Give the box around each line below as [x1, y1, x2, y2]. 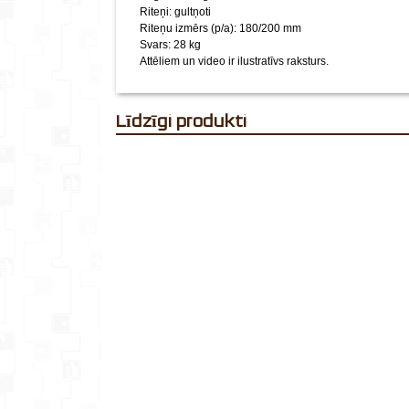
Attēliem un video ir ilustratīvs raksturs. [140, 55, 329, 68]
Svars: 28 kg [140, 38, 201, 51]
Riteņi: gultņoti [140, 5, 211, 18]
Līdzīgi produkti [126, 110, 246, 131]
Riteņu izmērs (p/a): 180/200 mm [140, 22, 301, 35]
